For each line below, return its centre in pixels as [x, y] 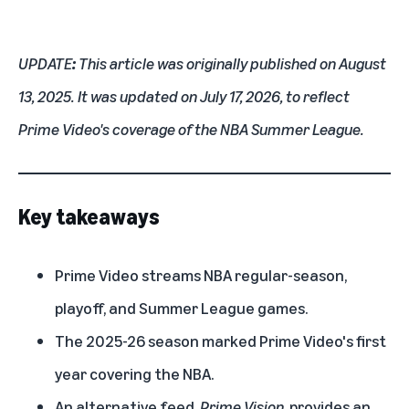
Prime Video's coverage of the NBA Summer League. [191, 129]
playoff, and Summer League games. [181, 308]
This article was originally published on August [232, 63]
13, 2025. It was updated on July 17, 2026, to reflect [184, 96]
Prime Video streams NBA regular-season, [201, 275]
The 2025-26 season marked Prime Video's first [220, 341]
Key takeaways [89, 216]
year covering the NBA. [134, 373]
